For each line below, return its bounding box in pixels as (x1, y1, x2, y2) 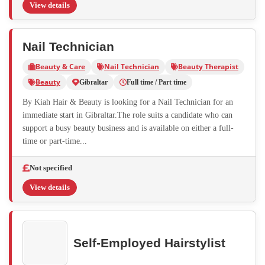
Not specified (30, 163, 72, 172)
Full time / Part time (127, 77, 186, 86)
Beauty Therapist (178, 61, 238, 72)
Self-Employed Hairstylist (73, 236, 225, 250)
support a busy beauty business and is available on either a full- (22, 123, 234, 132)
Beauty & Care (35, 61, 85, 72)
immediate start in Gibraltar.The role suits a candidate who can (22, 110, 232, 119)
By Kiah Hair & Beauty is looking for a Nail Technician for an (22, 97, 233, 106)
